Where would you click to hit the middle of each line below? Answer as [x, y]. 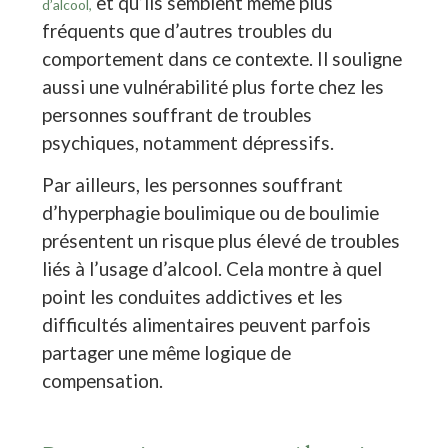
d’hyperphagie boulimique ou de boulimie [211, 213]
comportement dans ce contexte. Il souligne [222, 58]
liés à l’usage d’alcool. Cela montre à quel [212, 269]
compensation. [103, 381]
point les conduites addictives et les [193, 297]
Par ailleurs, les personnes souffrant [193, 185]
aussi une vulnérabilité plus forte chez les [213, 86]
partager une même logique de [167, 353]
